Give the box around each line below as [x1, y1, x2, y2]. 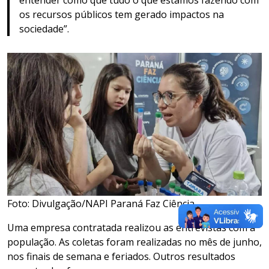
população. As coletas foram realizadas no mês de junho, [7, 235, 262, 249]
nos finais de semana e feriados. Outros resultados [7, 249, 235, 263]
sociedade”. [19, 22, 71, 35]
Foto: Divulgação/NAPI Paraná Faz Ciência [7, 196, 195, 210]
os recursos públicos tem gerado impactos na [19, 7, 224, 21]
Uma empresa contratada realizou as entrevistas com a [7, 220, 255, 234]
